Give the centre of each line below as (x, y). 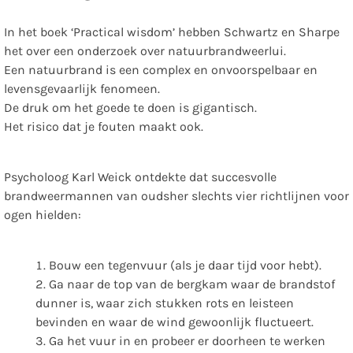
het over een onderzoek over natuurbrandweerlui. (145, 51)
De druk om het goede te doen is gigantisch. (130, 108)
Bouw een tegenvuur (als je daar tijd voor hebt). (185, 266)
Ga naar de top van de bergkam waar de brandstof (192, 284)
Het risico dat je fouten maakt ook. (104, 127)
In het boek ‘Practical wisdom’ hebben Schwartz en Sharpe (172, 32)
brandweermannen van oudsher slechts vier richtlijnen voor (176, 196)
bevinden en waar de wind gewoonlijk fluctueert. (175, 322)
